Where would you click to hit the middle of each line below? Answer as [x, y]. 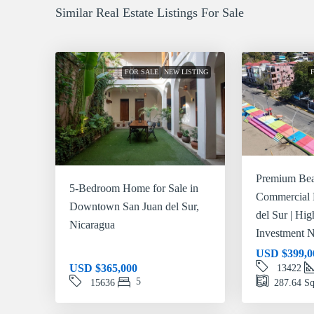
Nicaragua [92, 224]
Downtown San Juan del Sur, [134, 206]
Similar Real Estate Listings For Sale [150, 12]
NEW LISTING [186, 71]
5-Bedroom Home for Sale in [134, 188]
